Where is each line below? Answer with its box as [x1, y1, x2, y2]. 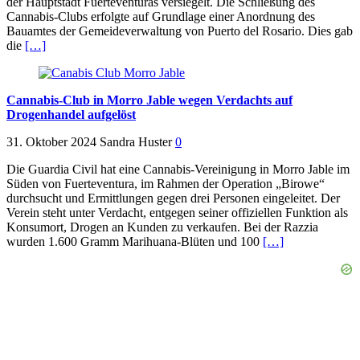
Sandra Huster [100, 135, 172, 149]
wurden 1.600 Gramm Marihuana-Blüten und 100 [6, 235, 263, 249]
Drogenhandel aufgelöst [6, 108, 136, 122]
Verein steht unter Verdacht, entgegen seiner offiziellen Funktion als [6, 206, 348, 220]
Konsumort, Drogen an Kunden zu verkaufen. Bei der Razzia [6, 220, 318, 235]
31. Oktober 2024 [6, 135, 96, 149]
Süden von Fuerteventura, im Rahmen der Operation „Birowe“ [6, 177, 325, 191]
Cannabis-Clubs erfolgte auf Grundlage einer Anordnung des [6, 10, 315, 24]
